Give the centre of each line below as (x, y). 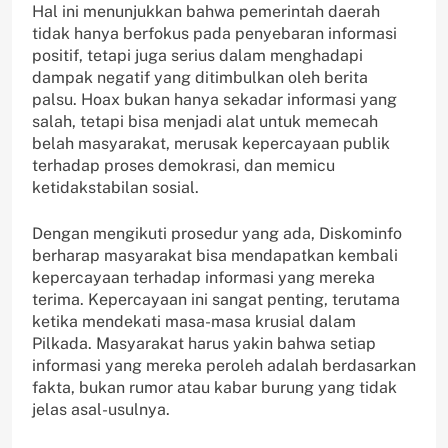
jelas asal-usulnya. (101, 410)
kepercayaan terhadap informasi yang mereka (203, 278)
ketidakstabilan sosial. (115, 188)
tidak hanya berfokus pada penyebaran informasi (214, 34)
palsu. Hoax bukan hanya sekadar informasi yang (214, 100)
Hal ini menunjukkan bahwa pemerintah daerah (206, 12)
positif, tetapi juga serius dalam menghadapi (197, 56)
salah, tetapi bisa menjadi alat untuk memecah (205, 122)
